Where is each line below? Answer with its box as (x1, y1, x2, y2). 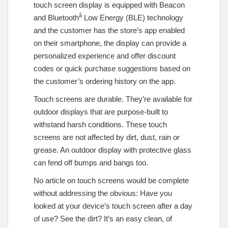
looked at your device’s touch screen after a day (34, 201, 192, 210)
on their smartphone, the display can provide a (34, 38, 186, 47)
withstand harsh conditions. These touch (34, 120, 167, 129)
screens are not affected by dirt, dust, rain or (34, 132, 180, 141)
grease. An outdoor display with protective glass (34, 145, 191, 154)
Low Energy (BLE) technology (82, 13, 183, 22)
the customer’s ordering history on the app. (34, 76, 176, 85)
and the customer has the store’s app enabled (34, 25, 185, 35)
